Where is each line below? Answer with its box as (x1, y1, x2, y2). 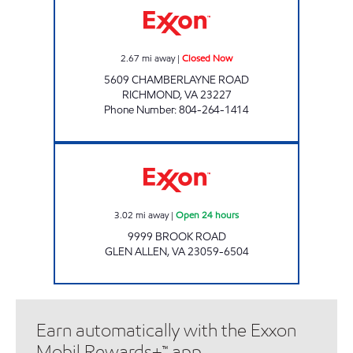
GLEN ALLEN (104, 243, 167, 259)
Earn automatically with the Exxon (36, 318, 296, 342)
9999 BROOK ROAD (127, 229, 226, 244)
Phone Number (104, 102, 175, 117)
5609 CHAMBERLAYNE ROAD (104, 72, 249, 87)
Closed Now (182, 50, 232, 65)
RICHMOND (121, 87, 180, 102)
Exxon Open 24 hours (176, 143, 257, 156)
